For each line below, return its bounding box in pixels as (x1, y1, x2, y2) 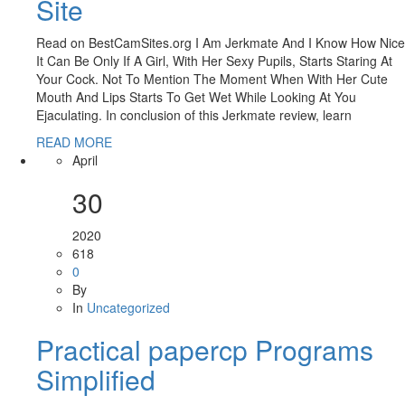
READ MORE (36, 133, 112, 152)
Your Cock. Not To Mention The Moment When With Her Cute (36, 70, 388, 89)
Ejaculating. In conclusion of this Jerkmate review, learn (36, 106, 352, 125)
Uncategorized (87, 298, 170, 317)
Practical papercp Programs (36, 330, 373, 370)
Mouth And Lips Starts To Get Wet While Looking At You (36, 88, 356, 107)
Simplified (36, 360, 155, 400)
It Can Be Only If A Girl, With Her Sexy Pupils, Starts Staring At (36, 52, 392, 71)
